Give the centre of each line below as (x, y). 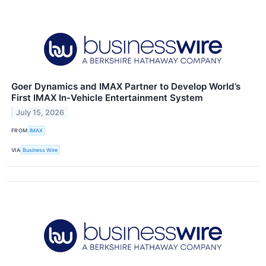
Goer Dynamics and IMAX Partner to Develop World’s (126, 86)
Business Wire (40, 150)
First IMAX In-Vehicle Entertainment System (107, 97)
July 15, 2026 (40, 112)
